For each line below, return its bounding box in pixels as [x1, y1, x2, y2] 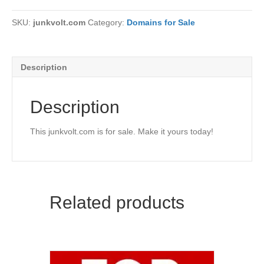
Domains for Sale [127, 18, 195, 27]
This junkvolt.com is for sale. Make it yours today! [30, 127, 213, 136]
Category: [88, 18, 127, 27]
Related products [49, 193, 184, 212]
